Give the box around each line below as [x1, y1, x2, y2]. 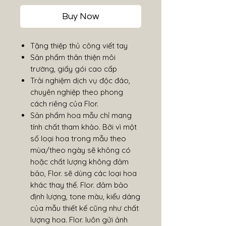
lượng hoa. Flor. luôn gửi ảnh [30, 215, 128, 224]
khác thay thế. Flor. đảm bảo [30, 180, 128, 190]
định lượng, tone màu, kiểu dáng [30, 192, 140, 201]
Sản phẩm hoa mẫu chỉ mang [30, 110, 132, 120]
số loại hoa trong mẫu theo [30, 134, 126, 143]
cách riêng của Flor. [30, 99, 98, 108]
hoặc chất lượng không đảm [30, 157, 129, 166]
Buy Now [62, 12, 99, 21]
